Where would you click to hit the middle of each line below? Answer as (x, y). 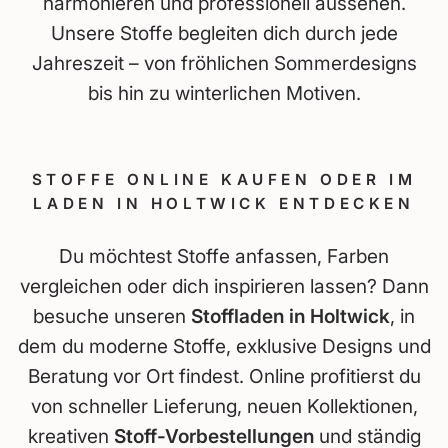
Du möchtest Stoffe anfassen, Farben (224, 255)
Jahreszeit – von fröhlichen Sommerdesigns (224, 62)
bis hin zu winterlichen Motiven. (224, 92)
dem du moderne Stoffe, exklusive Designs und (224, 345)
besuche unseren (112, 315)
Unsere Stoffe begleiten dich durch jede (224, 32)
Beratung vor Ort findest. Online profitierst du (224, 375)
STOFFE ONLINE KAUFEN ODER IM (224, 179)
